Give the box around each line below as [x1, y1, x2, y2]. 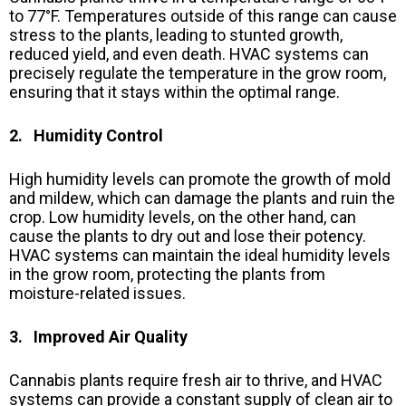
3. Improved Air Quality [9, 327, 188, 347]
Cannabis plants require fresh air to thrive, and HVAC [9, 371, 382, 391]
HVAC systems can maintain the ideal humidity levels [9, 246, 391, 266]
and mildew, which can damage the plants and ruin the [9, 188, 395, 208]
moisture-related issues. [9, 284, 186, 304]
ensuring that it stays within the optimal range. [9, 82, 340, 102]
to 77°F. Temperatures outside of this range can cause [9, 6, 397, 26]
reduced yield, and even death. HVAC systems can [9, 44, 369, 64]
